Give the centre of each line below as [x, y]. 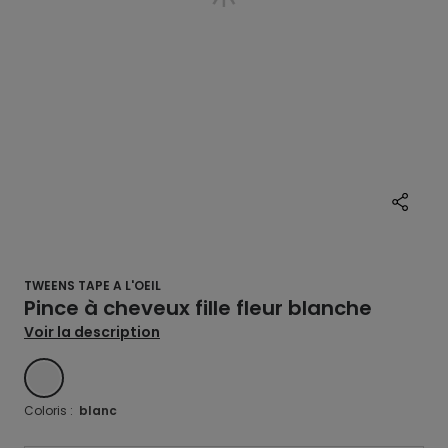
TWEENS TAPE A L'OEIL [92, 285]
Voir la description [92, 332]
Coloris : [51, 410]
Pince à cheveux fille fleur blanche [198, 308]
